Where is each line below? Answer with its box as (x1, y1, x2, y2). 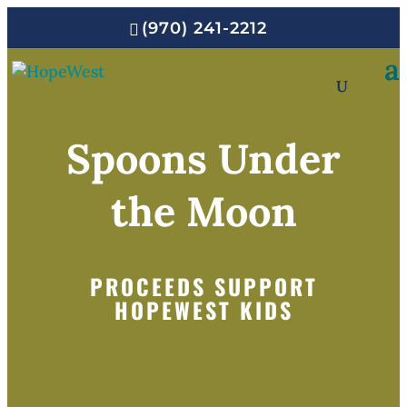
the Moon (110, 185, 297, 238)
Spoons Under (66, 133, 341, 185)
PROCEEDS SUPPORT (89, 270, 318, 303)
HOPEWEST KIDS (114, 293, 293, 327)
